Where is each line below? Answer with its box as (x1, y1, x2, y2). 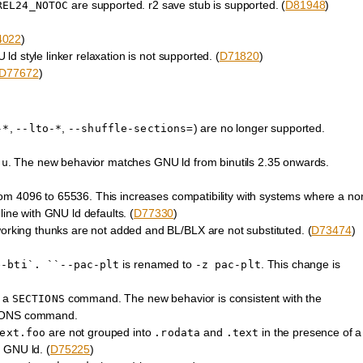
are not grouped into (45, 325, 155, 339)
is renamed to (119, 257, 195, 271)
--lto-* (15, 122, 62, 135)
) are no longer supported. (193, 121, 325, 135)
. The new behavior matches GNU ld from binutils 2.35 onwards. (7, 155, 330, 169)
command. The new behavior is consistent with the (64, 291, 322, 305)
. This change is (260, 257, 340, 271)
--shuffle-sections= (67, 122, 194, 135)
